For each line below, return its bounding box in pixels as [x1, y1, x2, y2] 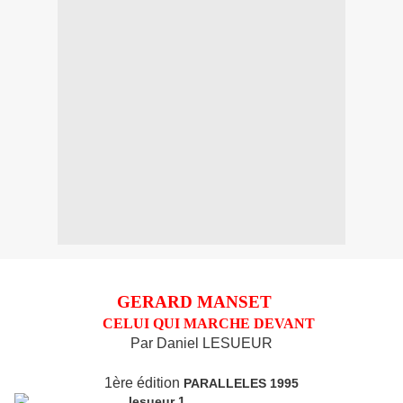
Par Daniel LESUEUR [130, 336, 273, 352]
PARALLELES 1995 [184, 376, 299, 391]
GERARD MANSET [117, 292, 272, 312]
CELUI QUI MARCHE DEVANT [103, 316, 315, 332]
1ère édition [104, 375, 184, 391]
